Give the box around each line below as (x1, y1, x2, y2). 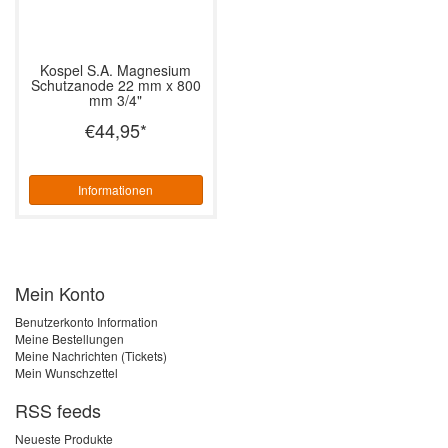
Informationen (78, 180, 154, 198)
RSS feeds (15, 396, 101, 423)
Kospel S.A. (40, 59, 114, 80)
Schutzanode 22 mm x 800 (30, 74, 201, 95)
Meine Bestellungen (15, 329, 124, 347)
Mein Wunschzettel (15, 363, 118, 381)
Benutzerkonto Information (15, 312, 158, 330)
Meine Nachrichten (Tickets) (15, 346, 167, 364)
